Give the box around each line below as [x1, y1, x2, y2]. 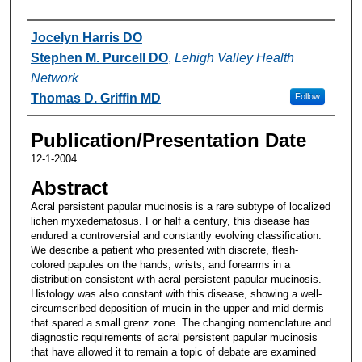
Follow [294, 90, 320, 101]
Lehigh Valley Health [174, 50, 294, 65]
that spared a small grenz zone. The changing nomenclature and [30, 316, 331, 329]
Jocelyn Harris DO [30, 30, 142, 44]
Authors [27, 24, 94, 47]
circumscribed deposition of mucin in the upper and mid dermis [30, 301, 324, 314]
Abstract [30, 176, 108, 199]
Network [30, 70, 78, 85]
